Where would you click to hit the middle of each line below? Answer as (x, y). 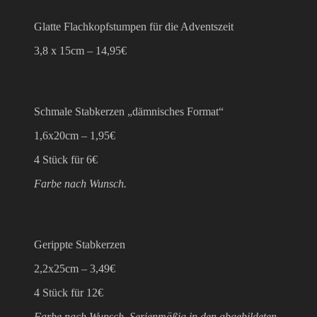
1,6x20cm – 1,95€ (75, 135)
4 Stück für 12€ (69, 292)
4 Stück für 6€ (66, 159)
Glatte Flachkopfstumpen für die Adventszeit (134, 26)
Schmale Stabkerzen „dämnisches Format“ (129, 111)
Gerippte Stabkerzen (81, 244)
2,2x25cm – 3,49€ (75, 268)
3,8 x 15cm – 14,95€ (80, 50)
